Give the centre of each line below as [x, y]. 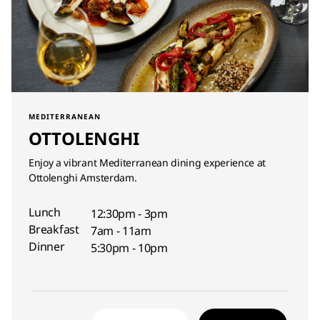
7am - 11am [121, 231]
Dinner [47, 246]
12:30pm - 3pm [129, 214]
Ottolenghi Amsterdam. [83, 177]
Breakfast [54, 229]
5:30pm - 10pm [129, 248]
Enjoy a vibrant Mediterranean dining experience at [147, 162]
